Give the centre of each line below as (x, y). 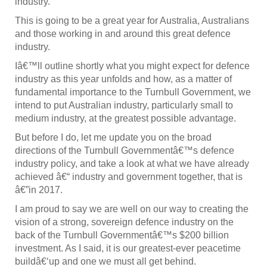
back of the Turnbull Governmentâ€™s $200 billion (122, 235)
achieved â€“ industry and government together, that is (129, 177)
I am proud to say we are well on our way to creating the (132, 209)
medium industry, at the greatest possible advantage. (125, 119)
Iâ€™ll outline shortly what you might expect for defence (132, 66)
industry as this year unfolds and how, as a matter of (123, 79)
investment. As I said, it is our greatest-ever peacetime (128, 249)
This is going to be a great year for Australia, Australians (132, 21)
